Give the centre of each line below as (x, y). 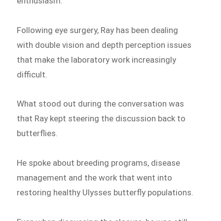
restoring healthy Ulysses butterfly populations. (105, 193)
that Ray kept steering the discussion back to (101, 119)
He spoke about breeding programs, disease (99, 163)
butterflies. (37, 133)
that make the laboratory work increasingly (97, 59)
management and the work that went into (95, 178)
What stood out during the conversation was (101, 104)
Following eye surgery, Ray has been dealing (98, 30)
